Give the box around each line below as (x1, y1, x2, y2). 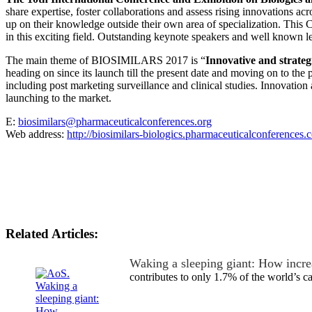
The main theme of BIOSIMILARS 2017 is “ (6, 54, 205, 66)
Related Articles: (6, 226, 98, 241)
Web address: (6, 127, 67, 140)
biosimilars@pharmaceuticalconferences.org (18, 115, 212, 127)
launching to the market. (6, 91, 111, 104)
